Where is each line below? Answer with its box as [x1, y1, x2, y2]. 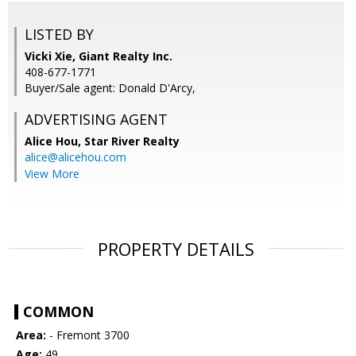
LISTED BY [25, 25, 94, 44]
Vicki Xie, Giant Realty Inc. [25, 48, 172, 64]
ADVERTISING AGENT [25, 110, 168, 130]
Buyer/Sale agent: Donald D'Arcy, [25, 80, 195, 96]
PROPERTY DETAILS [98, 237, 254, 261]
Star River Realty [84, 133, 180, 149]
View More [25, 166, 79, 182]
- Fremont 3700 [46, 327, 130, 343]
